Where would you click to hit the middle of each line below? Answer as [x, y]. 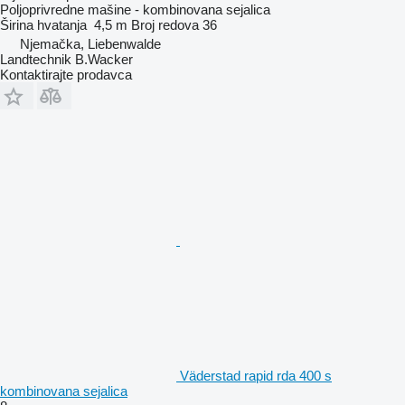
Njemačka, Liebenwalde [90, 43]
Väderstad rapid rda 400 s [256, 375]
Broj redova [165, 24]
